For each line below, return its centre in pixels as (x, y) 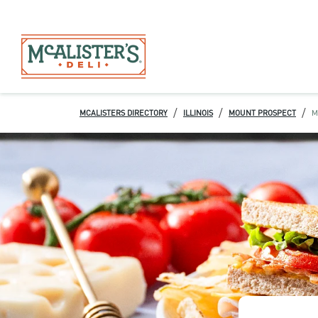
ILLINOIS (198, 113)
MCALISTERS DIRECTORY (124, 113)
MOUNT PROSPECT (262, 113)
